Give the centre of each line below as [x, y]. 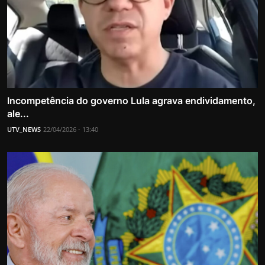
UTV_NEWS [24, 130]
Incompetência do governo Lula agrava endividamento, [131, 101]
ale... [18, 114]
